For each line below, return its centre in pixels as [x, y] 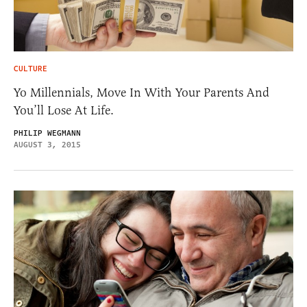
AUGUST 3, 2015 [47, 145]
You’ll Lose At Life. [64, 111]
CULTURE [30, 69]
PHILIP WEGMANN [47, 134]
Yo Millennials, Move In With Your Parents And [142, 93]
